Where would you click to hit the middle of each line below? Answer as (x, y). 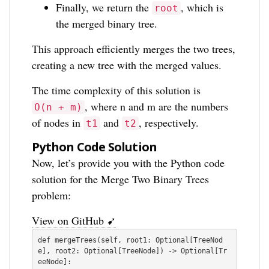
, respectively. (169, 123)
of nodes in (58, 123)
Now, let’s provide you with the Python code (128, 163)
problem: (52, 195)
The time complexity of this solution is (116, 90)
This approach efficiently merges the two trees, (134, 49)
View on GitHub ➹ (74, 221)
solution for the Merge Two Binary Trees (121, 179)
